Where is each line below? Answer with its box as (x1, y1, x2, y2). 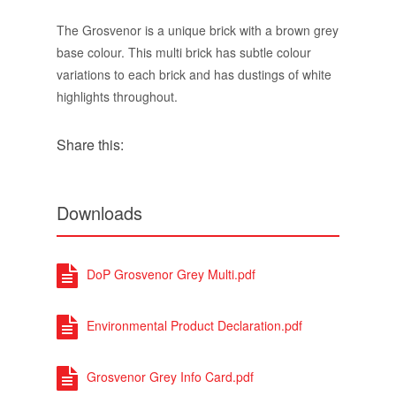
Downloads (57, 84, 142, 110)
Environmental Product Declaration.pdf (87, 201, 302, 219)
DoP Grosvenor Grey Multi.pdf (87, 149, 255, 168)
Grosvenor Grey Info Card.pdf (87, 252, 254, 270)
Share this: (57, 19, 124, 40)
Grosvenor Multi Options (39, 319, 231, 346)
